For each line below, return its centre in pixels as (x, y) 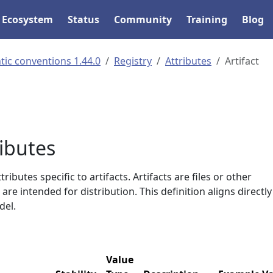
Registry (133, 61)
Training (207, 19)
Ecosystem (28, 19)
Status (84, 19)
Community (143, 19)
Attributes (188, 61)
